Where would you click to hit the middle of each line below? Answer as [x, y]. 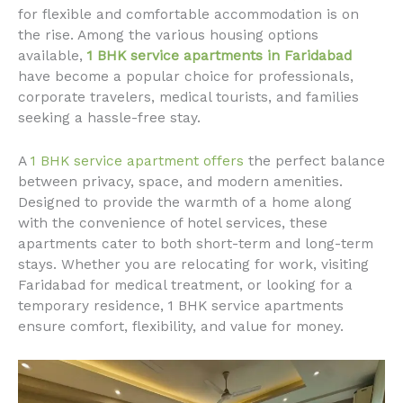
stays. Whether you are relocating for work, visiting [193, 264]
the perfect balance [314, 161]
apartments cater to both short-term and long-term [196, 243]
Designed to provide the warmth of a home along [185, 202]
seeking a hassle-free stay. [109, 118]
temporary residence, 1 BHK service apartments [181, 305]
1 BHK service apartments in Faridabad [219, 56]
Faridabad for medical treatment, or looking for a [185, 285]
